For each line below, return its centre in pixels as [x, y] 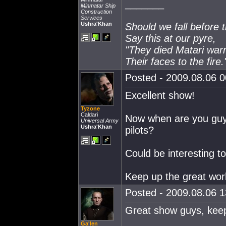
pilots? [139, 130]
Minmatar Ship [98, 6]
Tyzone [90, 108]
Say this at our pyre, [171, 38]
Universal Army [100, 121]
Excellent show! [160, 95]
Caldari [89, 115]
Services [92, 18]
